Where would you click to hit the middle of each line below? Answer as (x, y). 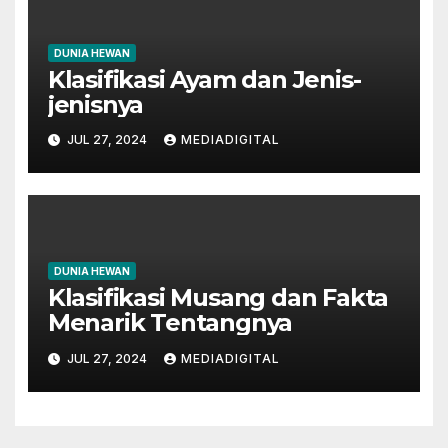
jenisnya (95, 104)
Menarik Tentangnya (170, 323)
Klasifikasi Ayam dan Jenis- (204, 79)
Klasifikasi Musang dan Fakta (218, 298)
